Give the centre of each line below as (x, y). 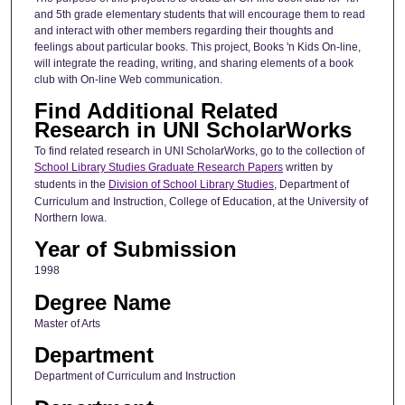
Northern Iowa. (70, 217)
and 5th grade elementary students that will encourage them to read (199, 14)
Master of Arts (67, 323)
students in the (71, 184)
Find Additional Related (156, 110)
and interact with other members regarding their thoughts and (184, 30)
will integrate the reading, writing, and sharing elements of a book (193, 63)
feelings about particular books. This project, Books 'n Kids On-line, (197, 47)
